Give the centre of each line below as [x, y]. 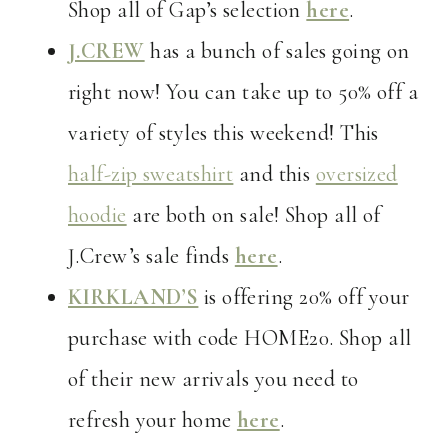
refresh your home [152, 420]
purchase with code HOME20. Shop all [240, 338]
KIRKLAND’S [133, 297]
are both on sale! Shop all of [253, 215]
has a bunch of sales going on [277, 51]
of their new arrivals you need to [213, 379]
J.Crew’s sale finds [151, 256]
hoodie [97, 215]
